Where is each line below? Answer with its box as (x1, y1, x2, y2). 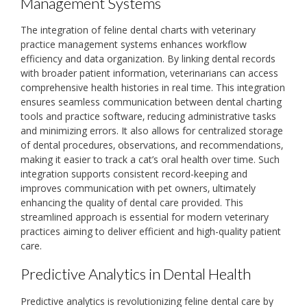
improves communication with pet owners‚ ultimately (21, 182, 256, 195)
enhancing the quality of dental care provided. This (21, 196, 243, 210)
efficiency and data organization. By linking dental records (21, 52, 275, 66)
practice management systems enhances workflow (21, 38, 247, 51)
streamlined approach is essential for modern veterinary (21, 210, 269, 224)
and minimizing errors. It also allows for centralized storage (21, 124, 283, 138)
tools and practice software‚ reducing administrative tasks (21, 110, 276, 123)
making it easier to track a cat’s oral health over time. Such (21, 153, 280, 167)
